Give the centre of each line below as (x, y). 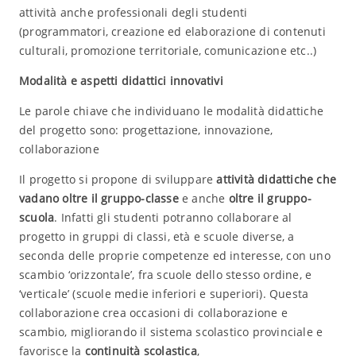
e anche (203, 198)
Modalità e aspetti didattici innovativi (121, 81)
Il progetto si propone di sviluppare (118, 179)
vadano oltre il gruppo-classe (99, 198)
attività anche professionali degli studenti (133, 12)
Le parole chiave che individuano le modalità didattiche (171, 111)
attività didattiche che (276, 179)
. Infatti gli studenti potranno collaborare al (173, 217)
